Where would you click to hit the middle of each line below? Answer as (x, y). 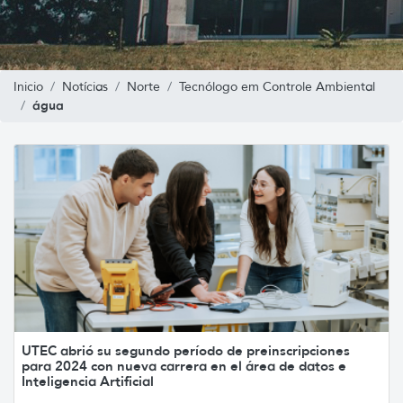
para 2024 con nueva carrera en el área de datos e (184, 365)
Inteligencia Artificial (88, 381)
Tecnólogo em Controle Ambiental (277, 86)
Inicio (28, 86)
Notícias (85, 86)
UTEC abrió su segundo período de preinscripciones (186, 350)
